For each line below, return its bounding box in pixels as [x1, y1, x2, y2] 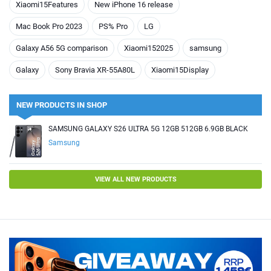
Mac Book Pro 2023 [16, 21, 82, 31]
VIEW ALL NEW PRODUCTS [94, 175, 177, 183]
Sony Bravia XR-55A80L [55, 65, 135, 74]
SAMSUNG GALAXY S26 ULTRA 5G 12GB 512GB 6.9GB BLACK [48, 124, 248, 133]
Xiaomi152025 [124, 43, 173, 53]
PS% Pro [99, 21, 128, 31]
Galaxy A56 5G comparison [16, 43, 108, 53]
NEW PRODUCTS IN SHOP [16, 100, 107, 109]
